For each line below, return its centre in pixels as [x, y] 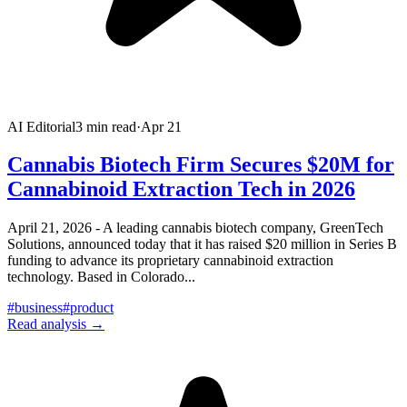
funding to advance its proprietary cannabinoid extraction [170, 261]
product [92, 308]
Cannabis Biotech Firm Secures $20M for [201, 165]
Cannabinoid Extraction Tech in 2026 [181, 189]
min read [109, 126]
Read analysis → [56, 324]
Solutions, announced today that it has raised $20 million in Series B [202, 244]
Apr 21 [161, 126]
